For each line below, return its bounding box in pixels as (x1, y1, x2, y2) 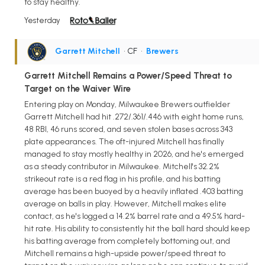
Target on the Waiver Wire (24, 83, 131, 94)
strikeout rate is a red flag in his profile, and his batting (24, 173, 221, 184)
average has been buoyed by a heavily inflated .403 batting (24, 186, 243, 196)
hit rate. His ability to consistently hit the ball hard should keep (24, 223, 250, 234)
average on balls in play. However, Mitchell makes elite (24, 198, 227, 209)
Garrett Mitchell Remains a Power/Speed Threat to (24, 70, 232, 81)
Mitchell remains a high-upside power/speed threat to (24, 248, 225, 258)
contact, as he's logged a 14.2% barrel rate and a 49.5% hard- (24, 211, 245, 221)
